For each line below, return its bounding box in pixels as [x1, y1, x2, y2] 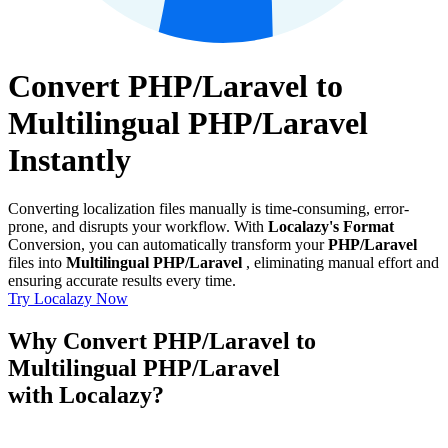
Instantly [8, 141, 131, 178]
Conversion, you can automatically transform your [8, 236, 328, 254]
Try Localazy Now [8, 290, 128, 308]
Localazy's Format [268, 218, 394, 236]
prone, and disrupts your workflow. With [8, 218, 268, 236]
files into [8, 254, 66, 272]
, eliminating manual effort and [242, 254, 439, 272]
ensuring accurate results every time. [8, 272, 236, 290]
